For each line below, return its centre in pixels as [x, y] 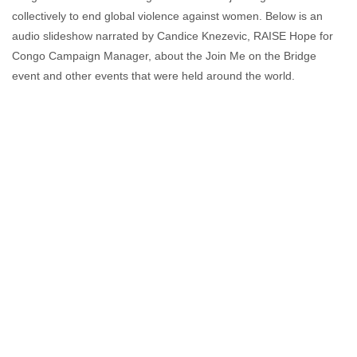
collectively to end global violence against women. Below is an [167, 16]
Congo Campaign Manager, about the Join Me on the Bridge [164, 56]
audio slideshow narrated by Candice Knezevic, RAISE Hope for [173, 36]
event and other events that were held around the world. [153, 76]
